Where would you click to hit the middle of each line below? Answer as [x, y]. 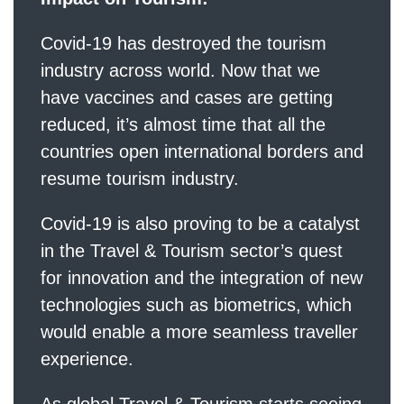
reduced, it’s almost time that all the [183, 124]
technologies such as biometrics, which [196, 304]
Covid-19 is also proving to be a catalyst [200, 223]
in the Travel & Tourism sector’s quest [192, 250]
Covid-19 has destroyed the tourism [184, 43]
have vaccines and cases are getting [187, 97]
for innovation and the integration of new [202, 277]
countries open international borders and [202, 151]
